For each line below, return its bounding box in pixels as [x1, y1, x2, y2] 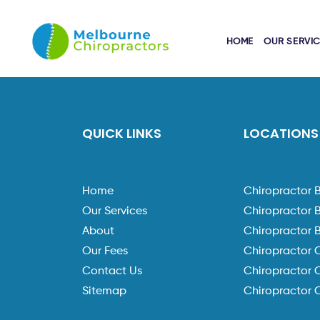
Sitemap [82, 286, 127, 297]
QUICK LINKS [82, 124, 162, 142]
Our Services [82, 206, 148, 217]
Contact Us [82, 266, 143, 277]
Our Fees [82, 246, 129, 257]
